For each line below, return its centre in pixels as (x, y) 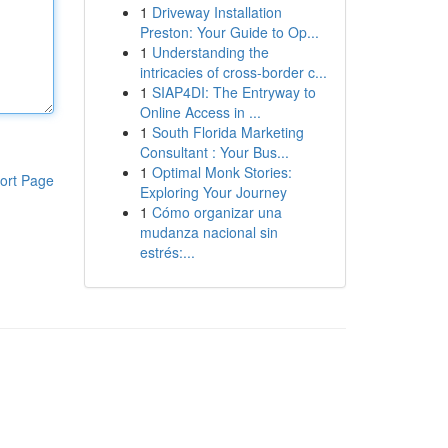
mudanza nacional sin (208, 232)
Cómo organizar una (216, 212)
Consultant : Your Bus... (214, 152)
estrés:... (167, 252)
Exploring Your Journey (213, 192)
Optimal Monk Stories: (221, 172)
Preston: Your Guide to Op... (229, 32)
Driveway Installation (216, 12)
